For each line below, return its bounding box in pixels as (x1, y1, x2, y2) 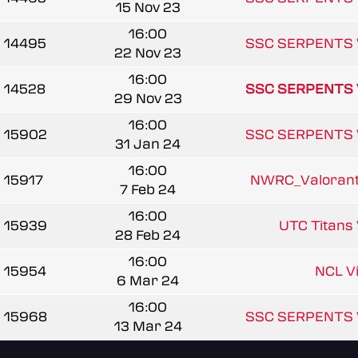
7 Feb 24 (120, 181, 176, 197)
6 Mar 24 (117, 272, 179, 288)
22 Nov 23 (114, 45, 181, 61)
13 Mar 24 (113, 318, 182, 334)
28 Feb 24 (115, 227, 181, 243)
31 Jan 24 (115, 136, 181, 152)
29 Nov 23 (113, 90, 182, 106)
